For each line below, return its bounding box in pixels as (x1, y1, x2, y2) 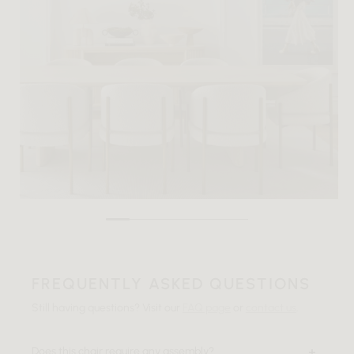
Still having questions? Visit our (32, 301, 183, 315)
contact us (246, 301, 296, 315)
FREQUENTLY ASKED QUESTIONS (32, 274, 311, 294)
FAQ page (183, 301, 231, 315)
